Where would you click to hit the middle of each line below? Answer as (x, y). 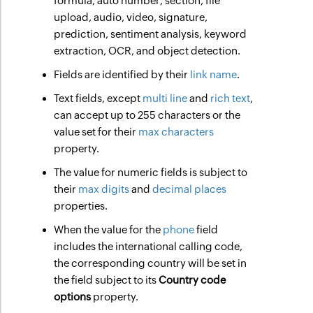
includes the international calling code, (148, 246)
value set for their (96, 132)
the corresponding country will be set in (151, 263)
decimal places (190, 189)
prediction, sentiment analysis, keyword (151, 34)
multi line (165, 98)
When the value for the (109, 230)
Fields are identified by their (122, 74)
